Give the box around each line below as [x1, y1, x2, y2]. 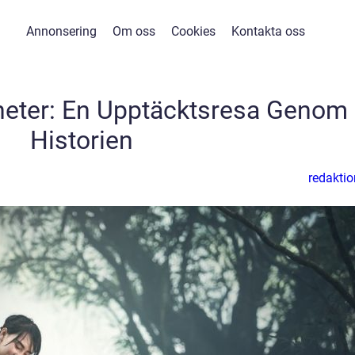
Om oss [113, 24, 155, 39]
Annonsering [26, 24, 97, 39]
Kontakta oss [231, 24, 305, 39]
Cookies [171, 24, 216, 39]
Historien [30, 125, 133, 155]
